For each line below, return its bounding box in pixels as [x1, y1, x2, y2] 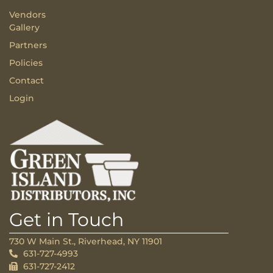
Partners [9, 39, 47, 51]
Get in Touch [9, 208, 124, 231]
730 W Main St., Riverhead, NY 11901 [9, 236, 162, 247]
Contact [9, 74, 44, 86]
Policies [9, 57, 43, 68]
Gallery [9, 21, 40, 33]
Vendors [9, 9, 46, 20]
